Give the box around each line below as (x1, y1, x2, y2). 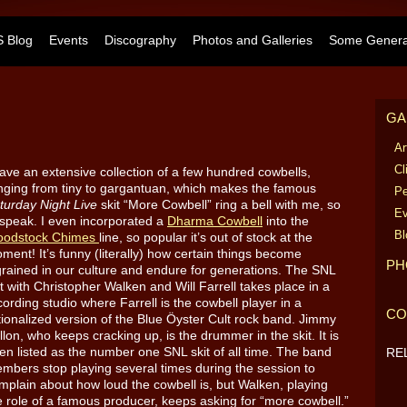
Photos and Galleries (193, 33, 313, 47)
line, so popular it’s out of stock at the (99, 229, 313, 244)
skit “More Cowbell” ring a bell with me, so (97, 196, 341, 212)
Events (49, 33, 88, 47)
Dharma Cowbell (167, 213, 263, 228)
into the (263, 213, 309, 228)
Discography (104, 33, 176, 47)
